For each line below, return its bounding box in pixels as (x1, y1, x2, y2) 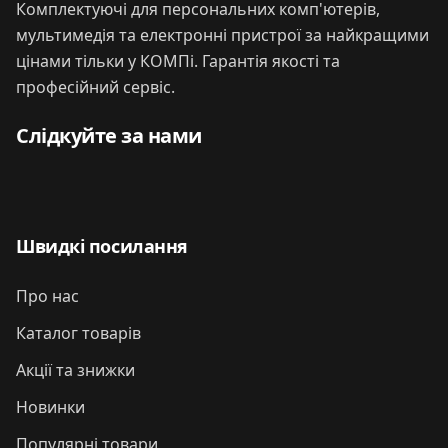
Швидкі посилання (16, 234, 188, 258)
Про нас (16, 285, 79, 307)
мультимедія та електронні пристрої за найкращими (16, 24, 429, 46)
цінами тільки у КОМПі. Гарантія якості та (16, 50, 340, 72)
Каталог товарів (16, 322, 141, 344)
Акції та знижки (16, 359, 135, 381)
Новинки (16, 396, 85, 418)
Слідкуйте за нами (16, 122, 202, 149)
